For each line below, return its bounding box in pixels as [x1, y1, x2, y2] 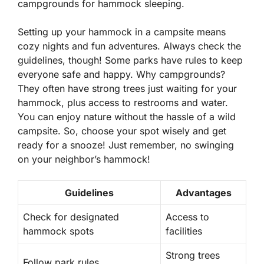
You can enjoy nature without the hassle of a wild [18, 110, 236, 123]
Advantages [175, 186, 232, 199]
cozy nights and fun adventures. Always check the [18, 39, 241, 52]
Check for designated [23, 210, 119, 223]
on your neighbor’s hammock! [18, 153, 150, 165]
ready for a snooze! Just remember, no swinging [18, 138, 234, 151]
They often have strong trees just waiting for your [18, 82, 237, 94]
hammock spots [23, 225, 94, 237]
